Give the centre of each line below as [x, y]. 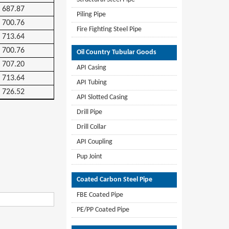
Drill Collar [91, 127]
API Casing [91, 68]
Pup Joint [89, 157]
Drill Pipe [89, 112]
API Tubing [92, 83]
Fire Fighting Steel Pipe [109, 29]
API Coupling [95, 142]
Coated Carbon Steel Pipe [114, 180]
